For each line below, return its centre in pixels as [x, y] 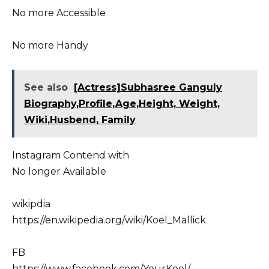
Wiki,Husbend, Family [80, 119]
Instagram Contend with [71, 155]
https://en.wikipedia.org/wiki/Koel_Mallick [109, 220]
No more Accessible [59, 13]
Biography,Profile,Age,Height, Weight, [122, 103]
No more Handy [50, 45]
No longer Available [59, 171]
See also [46, 87]
